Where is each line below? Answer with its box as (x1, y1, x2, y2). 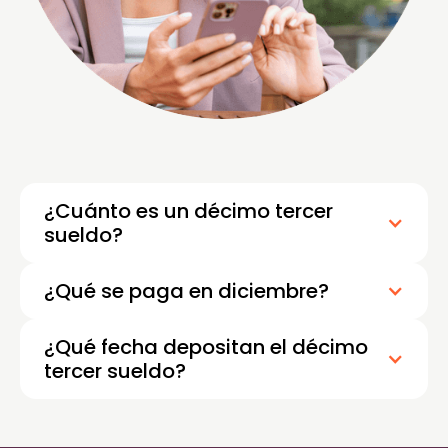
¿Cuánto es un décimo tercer (44, 197, 333, 226)
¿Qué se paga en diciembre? (44, 277, 329, 306)
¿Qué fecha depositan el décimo (44, 333, 368, 362)
